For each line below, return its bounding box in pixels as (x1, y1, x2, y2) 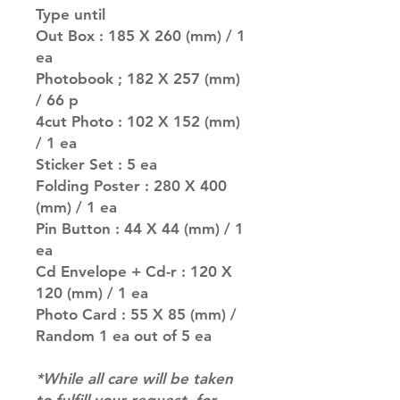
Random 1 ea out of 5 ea (36, 327, 212, 346)
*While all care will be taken (36, 370, 233, 388)
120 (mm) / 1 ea (36, 284, 148, 303)
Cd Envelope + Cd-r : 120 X (36, 262, 232, 281)
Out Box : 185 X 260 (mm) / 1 (36, 27, 246, 46)
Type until (36, 5, 105, 24)
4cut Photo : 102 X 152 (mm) (36, 112, 240, 131)
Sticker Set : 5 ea (36, 155, 157, 174)
